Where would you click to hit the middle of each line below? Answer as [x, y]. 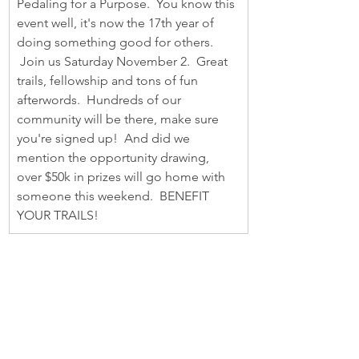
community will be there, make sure [119, 119]
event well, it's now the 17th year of [117, 23]
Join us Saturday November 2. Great [124, 61]
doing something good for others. [117, 42]
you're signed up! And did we [105, 138]
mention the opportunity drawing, [115, 157]
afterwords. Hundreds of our [101, 100]
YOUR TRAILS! [58, 215]
